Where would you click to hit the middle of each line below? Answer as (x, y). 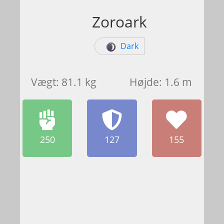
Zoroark (119, 22)
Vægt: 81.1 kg (63, 82)
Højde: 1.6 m (160, 82)
